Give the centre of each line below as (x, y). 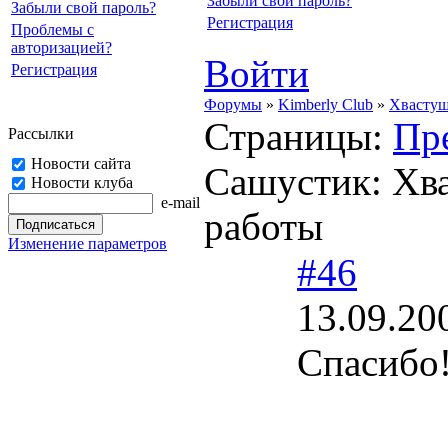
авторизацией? (61, 47)
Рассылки (41, 133)
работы (263, 226)
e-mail (180, 202)
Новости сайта (81, 163)
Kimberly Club (325, 104)
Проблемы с (52, 29)
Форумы (233, 104)
